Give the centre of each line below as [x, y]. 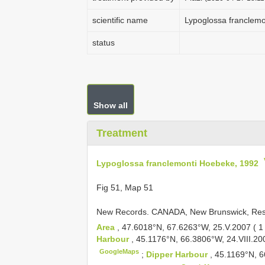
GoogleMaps [119, 252]
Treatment [122, 133]
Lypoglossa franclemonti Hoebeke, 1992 [177, 163]
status [104, 43]
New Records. [124, 211]
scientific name [120, 20]
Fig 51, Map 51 [125, 187]
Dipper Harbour [178, 254]
